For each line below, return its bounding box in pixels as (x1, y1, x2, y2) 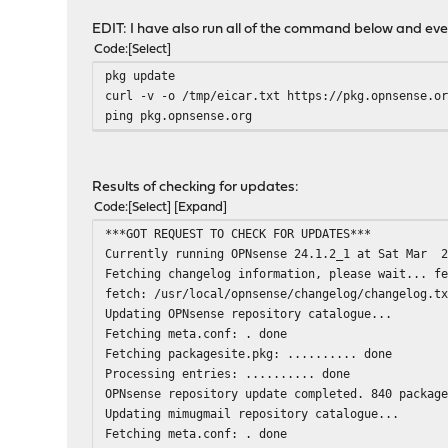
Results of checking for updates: (92, 180, 300, 195)
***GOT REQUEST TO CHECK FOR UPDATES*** (105, 226, 372, 241)
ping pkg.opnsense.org (105, 108, 253, 123)
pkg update (105, 68, 176, 83)
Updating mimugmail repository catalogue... (105, 406, 400, 421)
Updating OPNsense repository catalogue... (105, 306, 393, 321)
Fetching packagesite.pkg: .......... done (105, 346, 393, 361)
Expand (178, 201, 224, 214)
